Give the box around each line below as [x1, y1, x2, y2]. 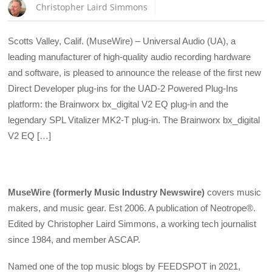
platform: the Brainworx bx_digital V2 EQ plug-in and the [8, 98, 229, 109]
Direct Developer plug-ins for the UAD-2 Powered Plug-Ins [8, 83, 239, 93]
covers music [205, 186, 262, 197]
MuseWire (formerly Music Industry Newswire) [8, 186, 205, 197]
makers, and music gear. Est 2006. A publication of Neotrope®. [8, 202, 256, 213]
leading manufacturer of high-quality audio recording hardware [8, 51, 251, 62]
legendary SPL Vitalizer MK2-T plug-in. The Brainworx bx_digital [8, 114, 260, 125]
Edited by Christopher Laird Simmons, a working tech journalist [8, 218, 257, 229]
